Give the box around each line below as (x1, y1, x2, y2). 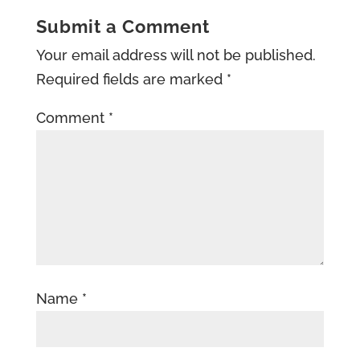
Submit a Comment (35, 16, 210, 37)
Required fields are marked (35, 71, 227, 88)
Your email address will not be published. (35, 47, 316, 63)
